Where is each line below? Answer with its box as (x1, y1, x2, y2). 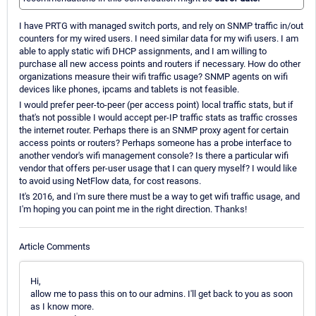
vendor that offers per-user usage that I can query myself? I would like (19, 163, 297, 174)
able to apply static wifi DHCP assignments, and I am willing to (19, 46, 267, 57)
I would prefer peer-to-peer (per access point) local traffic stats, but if (19, 99, 293, 111)
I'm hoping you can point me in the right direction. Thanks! (19, 204, 247, 215)
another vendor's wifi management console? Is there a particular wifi (19, 150, 288, 162)
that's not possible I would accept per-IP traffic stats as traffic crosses (19, 112, 298, 123)
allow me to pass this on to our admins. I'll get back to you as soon (30, 288, 293, 299)
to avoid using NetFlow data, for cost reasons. (19, 176, 201, 187)
